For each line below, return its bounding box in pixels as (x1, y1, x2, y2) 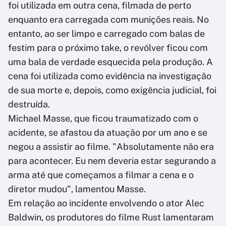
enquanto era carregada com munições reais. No (8, 14, 209, 25)
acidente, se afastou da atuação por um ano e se (8, 127, 207, 138)
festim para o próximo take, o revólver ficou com (8, 42, 208, 53)
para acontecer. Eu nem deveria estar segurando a (8, 155, 216, 166)
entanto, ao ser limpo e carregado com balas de (8, 28, 205, 39)
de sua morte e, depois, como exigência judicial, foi (8, 85, 216, 96)
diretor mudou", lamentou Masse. (8, 184, 148, 195)
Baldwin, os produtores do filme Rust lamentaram (8, 212, 214, 223)
